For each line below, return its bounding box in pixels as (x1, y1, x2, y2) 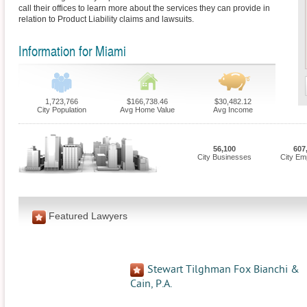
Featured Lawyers (49, 210, 127, 221)
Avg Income (212, 106, 253, 114)
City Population (36, 106, 86, 114)
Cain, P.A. (130, 278, 172, 290)
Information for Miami (19, 41, 126, 60)
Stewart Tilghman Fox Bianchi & (147, 263, 299, 275)
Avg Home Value (119, 106, 175, 114)
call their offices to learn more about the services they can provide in (19, 3, 270, 13)
